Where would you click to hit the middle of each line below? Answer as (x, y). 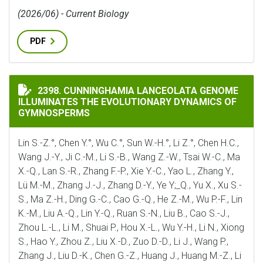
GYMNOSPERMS (54, 113)
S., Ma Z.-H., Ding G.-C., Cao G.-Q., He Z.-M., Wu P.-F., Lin (130, 199)
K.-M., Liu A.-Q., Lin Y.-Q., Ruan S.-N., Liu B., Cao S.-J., (124, 213)
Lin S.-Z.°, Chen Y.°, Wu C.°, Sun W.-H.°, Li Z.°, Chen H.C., (129, 143)
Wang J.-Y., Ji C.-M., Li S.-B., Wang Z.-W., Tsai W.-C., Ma (129, 157)
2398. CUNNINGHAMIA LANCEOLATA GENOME (138, 91)
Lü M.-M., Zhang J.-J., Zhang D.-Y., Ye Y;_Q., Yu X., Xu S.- (130, 185)
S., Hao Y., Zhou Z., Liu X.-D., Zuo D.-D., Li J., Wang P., (123, 242)
